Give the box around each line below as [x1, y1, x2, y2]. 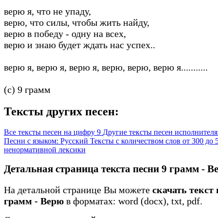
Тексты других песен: [4, 105, 119, 118]
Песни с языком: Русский [4, 136, 90, 145]
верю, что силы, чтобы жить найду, [4, 17, 149, 28]
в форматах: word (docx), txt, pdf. [64, 196, 202, 207]
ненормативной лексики [4, 145, 86, 154]
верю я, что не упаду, [4, 5, 91, 17]
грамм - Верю [4, 196, 64, 207]
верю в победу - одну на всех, [4, 28, 126, 39]
